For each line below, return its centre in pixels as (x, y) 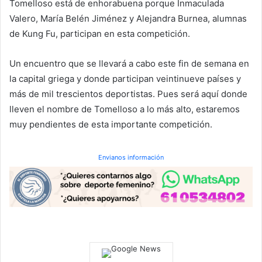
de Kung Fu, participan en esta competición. (100, 34)
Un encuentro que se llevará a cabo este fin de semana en (129, 64)
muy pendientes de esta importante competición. (111, 125)
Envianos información (131, 158)
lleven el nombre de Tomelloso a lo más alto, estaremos (125, 109)
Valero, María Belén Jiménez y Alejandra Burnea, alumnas (128, 19)
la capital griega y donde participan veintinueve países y (125, 79)
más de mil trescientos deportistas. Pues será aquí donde (128, 94)
